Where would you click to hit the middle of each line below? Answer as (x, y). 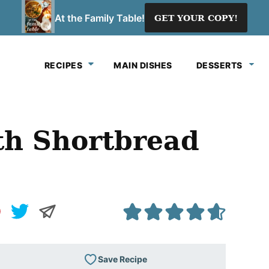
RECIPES (63, 65)
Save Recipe (122, 259)
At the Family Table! (100, 18)
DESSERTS (219, 65)
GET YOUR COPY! (196, 18)
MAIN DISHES (143, 65)
